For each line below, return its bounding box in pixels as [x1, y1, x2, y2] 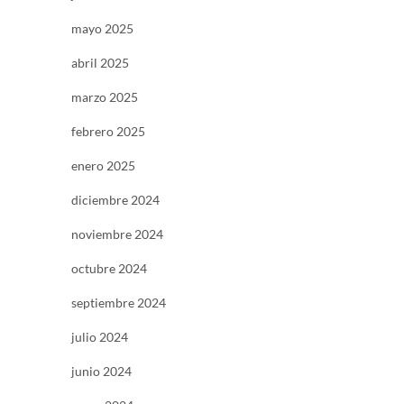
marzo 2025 [71, 89, 138, 106]
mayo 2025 [71, 21, 133, 37]
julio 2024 [71, 329, 128, 345]
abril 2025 [71, 55, 129, 71]
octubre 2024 [71, 261, 147, 277]
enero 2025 [71, 158, 135, 174]
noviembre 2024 [71, 226, 163, 243]
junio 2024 [71, 363, 132, 380]
